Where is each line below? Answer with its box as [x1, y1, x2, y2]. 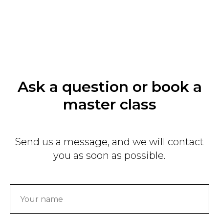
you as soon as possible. [53, 150, 166, 161]
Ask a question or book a [17, 78, 202, 96]
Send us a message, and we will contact [15, 136, 204, 148]
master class [63, 95, 156, 113]
